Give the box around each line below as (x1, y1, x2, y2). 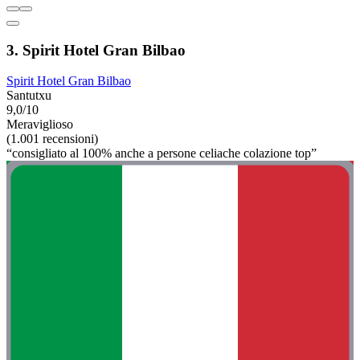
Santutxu (6, 88, 51, 103)
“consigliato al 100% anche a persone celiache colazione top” (6, 146, 317, 161)
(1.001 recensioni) (6, 132, 98, 146)
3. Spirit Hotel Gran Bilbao (6, 41, 186, 59)
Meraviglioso (6, 117, 73, 132)
